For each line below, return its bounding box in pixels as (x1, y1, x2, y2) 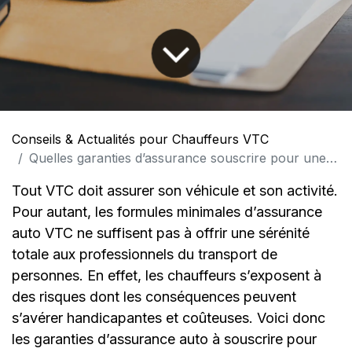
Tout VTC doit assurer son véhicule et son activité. (12, 181, 338, 199)
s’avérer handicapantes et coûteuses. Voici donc (12, 309, 325, 326)
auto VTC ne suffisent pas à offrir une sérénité (12, 224, 310, 241)
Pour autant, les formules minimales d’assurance (12, 203, 322, 220)
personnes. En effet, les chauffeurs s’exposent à (12, 266, 321, 284)
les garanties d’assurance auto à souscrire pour (12, 330, 317, 347)
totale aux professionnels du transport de (12, 245, 277, 262)
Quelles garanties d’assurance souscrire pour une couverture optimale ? (29, 149, 326, 166)
